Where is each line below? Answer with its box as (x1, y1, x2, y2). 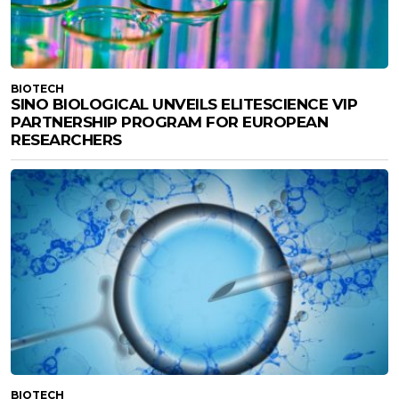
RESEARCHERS (11, 131, 122, 150)
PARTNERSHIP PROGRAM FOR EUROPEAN (11, 113, 328, 132)
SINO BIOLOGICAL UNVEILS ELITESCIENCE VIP (11, 95, 357, 114)
